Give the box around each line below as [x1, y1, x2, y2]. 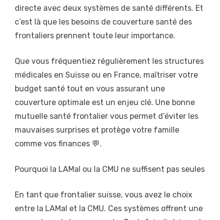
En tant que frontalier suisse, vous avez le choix [15, 190, 192, 200]
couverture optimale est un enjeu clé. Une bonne [15, 98, 195, 108]
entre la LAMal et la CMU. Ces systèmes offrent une [15, 204, 203, 214]
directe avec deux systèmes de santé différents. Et [15, 3, 203, 13]
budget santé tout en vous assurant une [15, 84, 165, 94]
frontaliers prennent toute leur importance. [15, 31, 175, 41]
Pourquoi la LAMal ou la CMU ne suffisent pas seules [15, 165, 205, 174]
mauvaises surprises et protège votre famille [15, 125, 179, 135]
